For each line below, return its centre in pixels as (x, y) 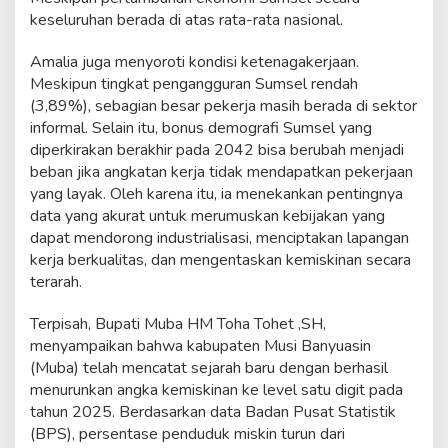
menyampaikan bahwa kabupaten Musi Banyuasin (200, 346)
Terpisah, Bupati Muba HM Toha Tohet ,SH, (178, 324)
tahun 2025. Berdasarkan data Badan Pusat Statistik (213, 412)
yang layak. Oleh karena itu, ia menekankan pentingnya (216, 194)
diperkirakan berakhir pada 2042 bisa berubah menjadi (217, 150)
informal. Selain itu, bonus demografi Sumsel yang (201, 128)
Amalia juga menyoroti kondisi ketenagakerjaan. (194, 62)
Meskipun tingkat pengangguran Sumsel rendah (194, 84)
